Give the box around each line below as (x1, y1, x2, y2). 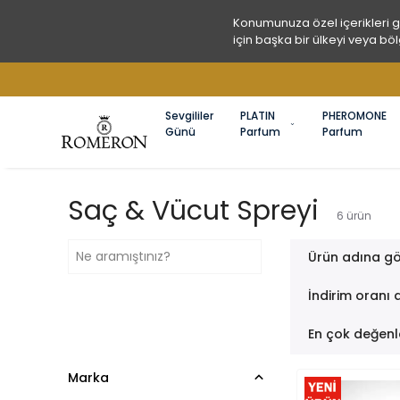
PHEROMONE (322, 108, 387, 123)
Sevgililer (165, 108, 213, 123)
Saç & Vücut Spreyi (68, 192, 319, 229)
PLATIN (240, 108, 275, 123)
